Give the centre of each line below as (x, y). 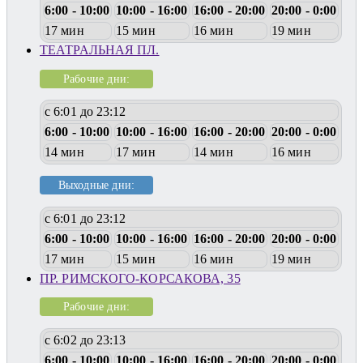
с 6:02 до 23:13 (85, 340)
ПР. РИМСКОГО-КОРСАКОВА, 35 (140, 278)
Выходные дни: (96, 185)
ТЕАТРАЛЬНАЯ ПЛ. (100, 50)
